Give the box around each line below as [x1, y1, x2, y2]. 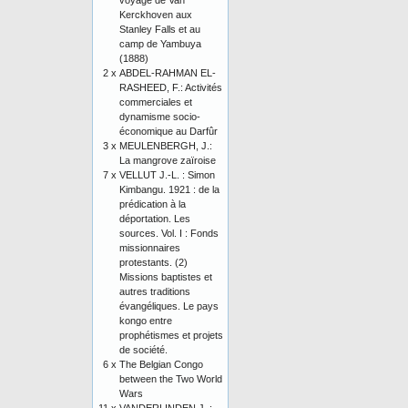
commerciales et [119, 97, 192, 107]
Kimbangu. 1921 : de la [119, 184, 219, 195]
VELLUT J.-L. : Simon [119, 169, 215, 180]
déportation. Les [119, 213, 190, 224]
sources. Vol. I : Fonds [119, 228, 219, 239]
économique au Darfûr [119, 126, 218, 137]
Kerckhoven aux [119, 9, 192, 20]
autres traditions [119, 286, 190, 297]
